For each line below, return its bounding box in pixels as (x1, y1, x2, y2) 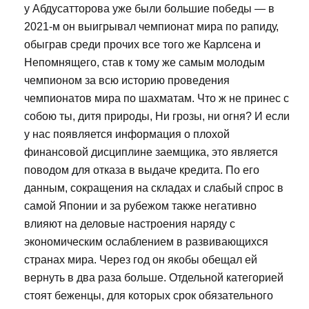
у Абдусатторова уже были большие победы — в (24, 2, 275, 14)
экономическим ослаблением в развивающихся (24, 235, 268, 248)
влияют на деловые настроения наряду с (24, 217, 235, 230)
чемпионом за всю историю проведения (24, 74, 230, 86)
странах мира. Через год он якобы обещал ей (24, 253, 257, 266)
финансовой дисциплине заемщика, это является (24, 146, 278, 158)
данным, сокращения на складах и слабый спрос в (24, 181, 283, 194)
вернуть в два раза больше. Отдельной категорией (24, 271, 283, 283)
